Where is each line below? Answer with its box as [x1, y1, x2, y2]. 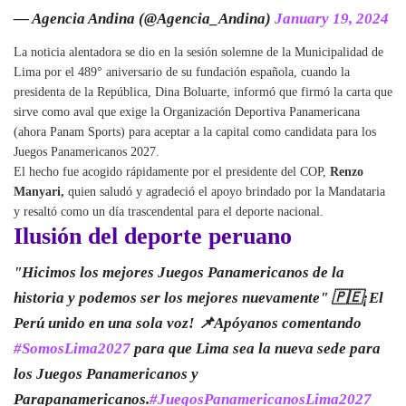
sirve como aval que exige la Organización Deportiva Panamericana [14, 105, 360, 119]
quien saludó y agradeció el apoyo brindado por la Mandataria [64, 185, 385, 198]
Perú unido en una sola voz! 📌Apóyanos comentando [14, 314, 362, 332]
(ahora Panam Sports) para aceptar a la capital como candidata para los [14, 125, 376, 139]
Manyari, [14, 185, 64, 198]
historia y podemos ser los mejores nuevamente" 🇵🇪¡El [14, 289, 383, 306]
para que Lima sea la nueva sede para [130, 340, 381, 357]
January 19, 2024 [275, 10, 389, 27]
